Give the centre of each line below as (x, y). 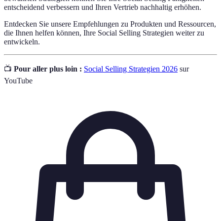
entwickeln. (22, 41)
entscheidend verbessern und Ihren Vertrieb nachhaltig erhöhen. (103, 7)
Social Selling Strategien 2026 (131, 69)
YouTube (18, 80)
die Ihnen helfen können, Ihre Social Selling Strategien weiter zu (104, 33)
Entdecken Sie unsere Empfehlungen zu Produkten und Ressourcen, (110, 24)
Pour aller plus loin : (48, 69)
